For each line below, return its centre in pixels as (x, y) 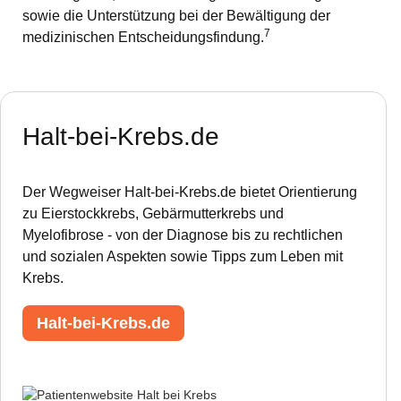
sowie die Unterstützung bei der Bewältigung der (176, 15)
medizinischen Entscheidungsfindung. (143, 37)
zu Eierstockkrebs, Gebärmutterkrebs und (153, 213)
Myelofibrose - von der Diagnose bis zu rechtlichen (183, 235)
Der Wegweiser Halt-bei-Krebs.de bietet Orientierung (190, 192)
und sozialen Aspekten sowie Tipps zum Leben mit (183, 256)
